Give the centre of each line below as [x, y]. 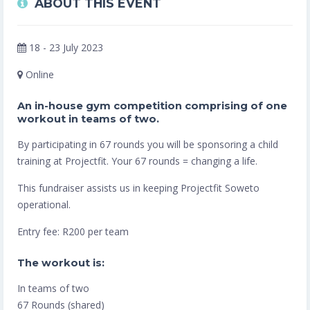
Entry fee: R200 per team [73, 232]
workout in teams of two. [88, 119]
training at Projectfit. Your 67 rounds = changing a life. [137, 161]
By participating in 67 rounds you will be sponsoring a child [148, 144]
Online [38, 74]
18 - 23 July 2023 [65, 47]
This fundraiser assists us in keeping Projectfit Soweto [138, 188]
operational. [44, 204]
